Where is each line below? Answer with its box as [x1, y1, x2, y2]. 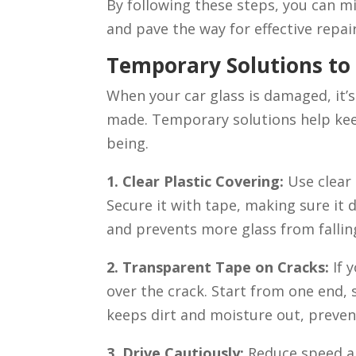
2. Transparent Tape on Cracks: [106, 257, 334, 277]
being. [106, 133, 149, 153]
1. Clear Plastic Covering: [106, 172, 288, 192]
